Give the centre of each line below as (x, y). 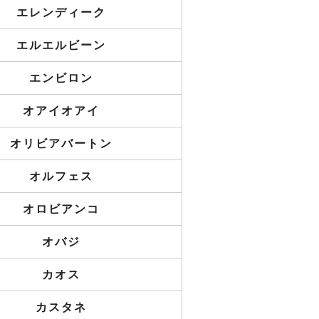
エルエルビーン (61, 45)
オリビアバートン (61, 143)
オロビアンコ (61, 209)
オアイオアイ (61, 111)
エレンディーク (61, 12)
